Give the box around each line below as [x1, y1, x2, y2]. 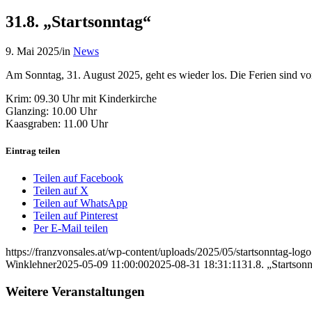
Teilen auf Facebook [33, 172, 123, 185]
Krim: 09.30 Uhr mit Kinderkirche [6, 92, 157, 104]
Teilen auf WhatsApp [33, 197, 127, 210]
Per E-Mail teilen [33, 222, 108, 235]
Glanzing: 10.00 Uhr [6, 104, 97, 117]
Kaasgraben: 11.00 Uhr [6, 117, 108, 130]
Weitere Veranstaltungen [6, 283, 145, 299]
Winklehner [6, 258, 56, 271]
